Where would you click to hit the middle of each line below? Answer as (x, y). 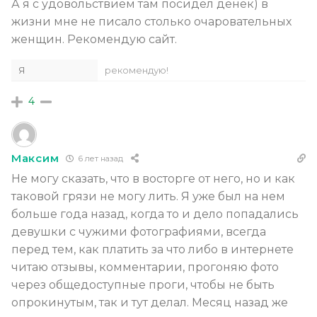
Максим (35, 158)
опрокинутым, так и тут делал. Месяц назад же (150, 302)
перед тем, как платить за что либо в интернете (152, 249)
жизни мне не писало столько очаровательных (151, 21)
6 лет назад (100, 159)
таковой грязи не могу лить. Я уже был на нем (148, 196)
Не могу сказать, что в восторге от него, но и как (153, 178)
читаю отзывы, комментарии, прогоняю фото (145, 267)
